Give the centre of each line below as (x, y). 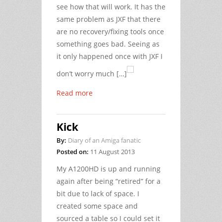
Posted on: (73, 151)
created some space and (97, 206)
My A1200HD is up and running (109, 168)
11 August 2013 (112, 151)
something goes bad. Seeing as (108, 44)
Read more (75, 93)
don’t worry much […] (92, 73)
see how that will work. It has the (111, 6)
